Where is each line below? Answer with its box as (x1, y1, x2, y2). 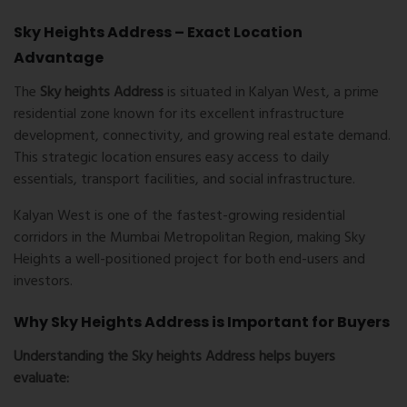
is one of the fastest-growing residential (91, 204, 345, 229)
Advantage (14, 47, 104, 69)
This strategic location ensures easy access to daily (14, 146, 329, 171)
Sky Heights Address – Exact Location (14, 22, 303, 44)
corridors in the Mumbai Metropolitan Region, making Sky (14, 226, 365, 251)
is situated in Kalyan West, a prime (164, 81, 379, 105)
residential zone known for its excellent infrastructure (14, 103, 344, 127)
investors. (14, 270, 73, 294)
